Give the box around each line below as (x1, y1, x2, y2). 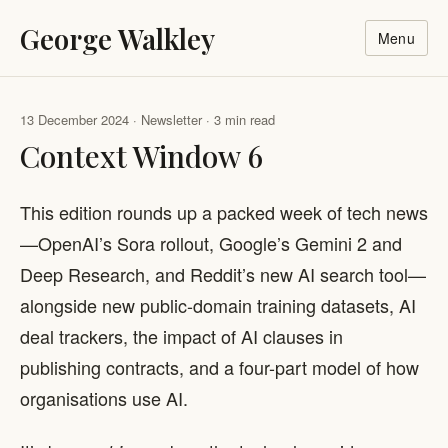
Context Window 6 (20, 135, 263, 175)
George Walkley (20, 19, 215, 57)
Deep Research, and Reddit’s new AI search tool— (20, 260, 426, 287)
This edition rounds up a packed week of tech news (20, 198, 428, 225)
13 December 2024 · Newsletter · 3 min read (20, 110, 275, 129)
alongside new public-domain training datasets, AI (20, 291, 416, 318)
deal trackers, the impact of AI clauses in (20, 322, 343, 349)
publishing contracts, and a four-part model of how (20, 353, 419, 380)
